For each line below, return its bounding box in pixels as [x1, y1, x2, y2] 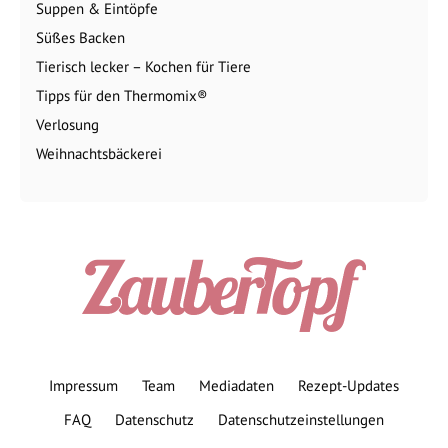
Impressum [49, 375, 118, 395]
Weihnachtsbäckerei [36, 143, 162, 163]
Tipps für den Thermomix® [36, 85, 208, 105]
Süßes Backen [36, 27, 125, 47]
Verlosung [36, 114, 99, 134]
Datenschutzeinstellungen [218, 409, 384, 429]
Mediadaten [199, 375, 274, 395]
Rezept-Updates [298, 375, 399, 395]
